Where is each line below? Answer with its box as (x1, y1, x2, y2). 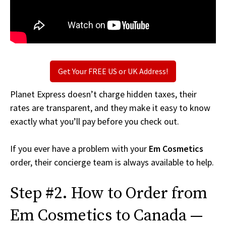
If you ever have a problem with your (10, 143, 149, 155)
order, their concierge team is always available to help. (10, 156, 214, 168)
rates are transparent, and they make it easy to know (10, 102, 210, 114)
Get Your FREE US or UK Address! (58, 66, 168, 77)
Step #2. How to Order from (10, 184, 207, 204)
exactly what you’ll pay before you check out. (10, 116, 179, 128)
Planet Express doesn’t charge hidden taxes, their (10, 88, 197, 100)
